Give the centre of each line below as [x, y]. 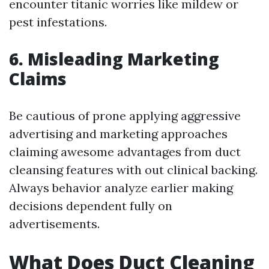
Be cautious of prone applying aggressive [125, 116]
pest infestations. [58, 22]
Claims [38, 79]
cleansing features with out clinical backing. [133, 170]
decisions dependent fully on [91, 206]
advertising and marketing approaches [118, 134]
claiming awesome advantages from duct [125, 152]
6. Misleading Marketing [114, 59]
